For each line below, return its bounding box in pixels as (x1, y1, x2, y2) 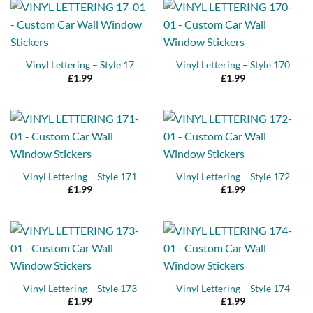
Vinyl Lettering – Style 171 (23, 171, 137, 183)
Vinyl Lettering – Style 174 (176, 282, 290, 294)
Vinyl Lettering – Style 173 (23, 282, 137, 294)
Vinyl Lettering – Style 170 (176, 59, 290, 71)
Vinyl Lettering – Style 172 (176, 171, 290, 183)
